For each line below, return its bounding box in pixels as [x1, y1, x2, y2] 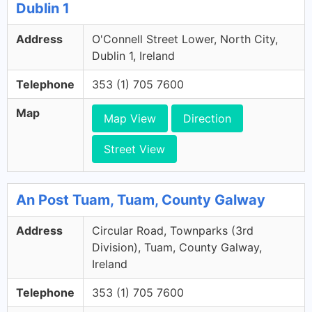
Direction [183, 111, 231, 125]
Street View [104, 142, 165, 156]
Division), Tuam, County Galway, [92, 240, 262, 254]
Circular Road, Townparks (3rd [92, 224, 253, 237]
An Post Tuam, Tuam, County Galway [16, 192, 265, 208]
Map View [104, 111, 156, 125]
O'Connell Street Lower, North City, [92, 32, 278, 46]
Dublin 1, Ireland [92, 49, 175, 63]
